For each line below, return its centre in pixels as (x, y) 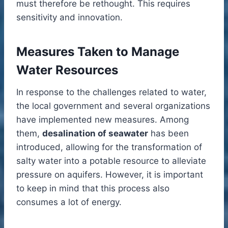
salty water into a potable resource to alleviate (111, 161)
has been (168, 133)
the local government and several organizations (113, 106)
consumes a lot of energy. (69, 202)
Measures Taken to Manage (98, 51)
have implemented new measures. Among (103, 119)
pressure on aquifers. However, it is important (110, 174)
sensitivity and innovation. (69, 17)
